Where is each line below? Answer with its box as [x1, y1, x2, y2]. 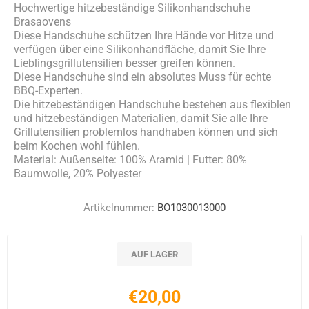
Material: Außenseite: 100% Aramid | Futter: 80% [14, 153, 247, 166]
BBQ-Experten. [14, 84, 83, 97]
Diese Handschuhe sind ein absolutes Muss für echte [14, 70, 271, 83]
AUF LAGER [131, 249, 178, 259]
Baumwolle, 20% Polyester [14, 167, 141, 180]
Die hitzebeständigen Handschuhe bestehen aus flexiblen [14, 98, 291, 111]
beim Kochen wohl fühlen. [14, 139, 140, 152]
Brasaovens [14, 15, 71, 28]
